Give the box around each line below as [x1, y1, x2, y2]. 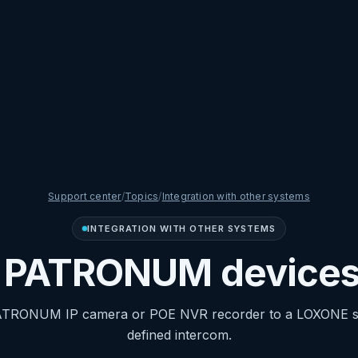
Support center [48, 190, 121, 202]
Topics [124, 190, 159, 202]
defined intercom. [126, 327, 232, 343]
